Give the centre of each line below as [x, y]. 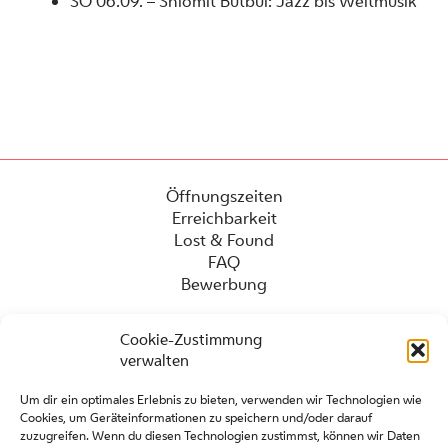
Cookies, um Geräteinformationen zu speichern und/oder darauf [196, 417]
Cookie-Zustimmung [191, 339]
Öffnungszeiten [224, 196]
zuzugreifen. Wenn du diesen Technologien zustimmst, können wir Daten [220, 435]
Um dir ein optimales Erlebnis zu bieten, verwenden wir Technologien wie [221, 399]
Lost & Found [224, 240]
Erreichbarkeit [224, 218]
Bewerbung [224, 284]
